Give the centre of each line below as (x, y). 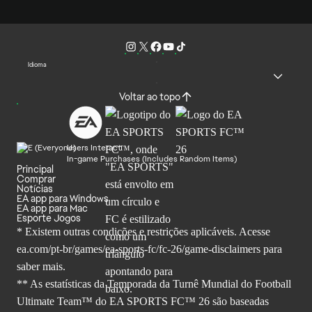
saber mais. (41, 266)
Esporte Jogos (49, 218)
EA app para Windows (63, 198)
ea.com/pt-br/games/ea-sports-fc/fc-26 (99, 249)
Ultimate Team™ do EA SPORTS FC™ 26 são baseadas (143, 301)
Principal (35, 169)
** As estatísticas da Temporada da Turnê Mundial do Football (154, 283)
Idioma (37, 65)
